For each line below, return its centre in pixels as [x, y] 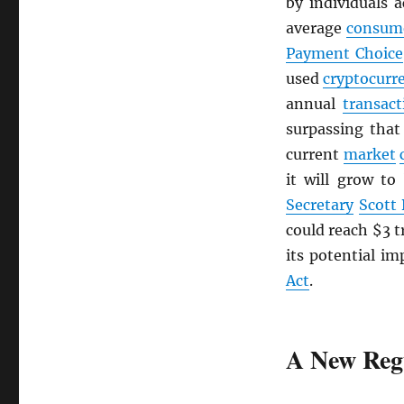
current [314, 154]
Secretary [319, 205]
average [316, 28]
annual [314, 104]
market [369, 154]
